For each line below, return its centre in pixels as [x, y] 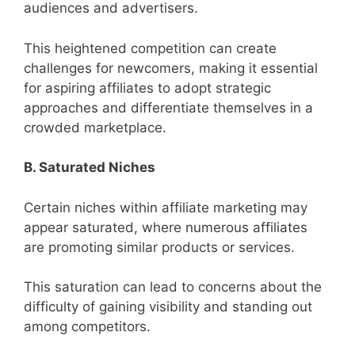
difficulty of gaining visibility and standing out [168, 307]
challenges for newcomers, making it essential [171, 68]
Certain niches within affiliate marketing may [166, 207]
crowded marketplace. [95, 127]
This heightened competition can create [150, 48]
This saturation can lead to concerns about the [173, 287]
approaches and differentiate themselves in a [168, 107]
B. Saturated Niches [90, 168]
